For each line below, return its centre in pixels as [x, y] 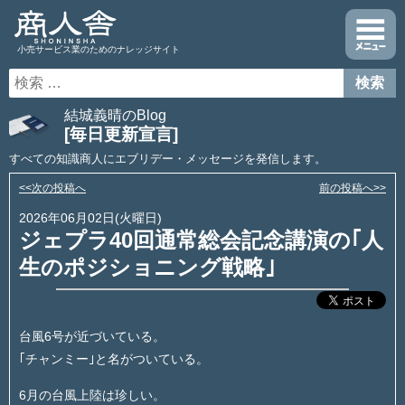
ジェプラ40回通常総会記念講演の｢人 [201, 240]
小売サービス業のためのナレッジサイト [99, 49]
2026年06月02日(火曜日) [90, 218]
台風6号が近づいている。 [92, 337]
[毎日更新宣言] [121, 134]
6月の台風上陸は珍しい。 [92, 395]
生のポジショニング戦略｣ [147, 267]
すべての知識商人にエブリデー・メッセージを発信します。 [168, 159]
